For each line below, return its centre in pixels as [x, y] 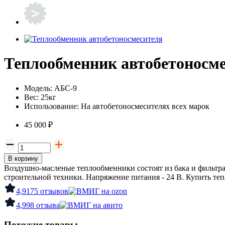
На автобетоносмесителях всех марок [145, 106]
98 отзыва [43, 205]
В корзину [23, 158]
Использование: [51, 106]
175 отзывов [47, 191]
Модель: [38, 88]
